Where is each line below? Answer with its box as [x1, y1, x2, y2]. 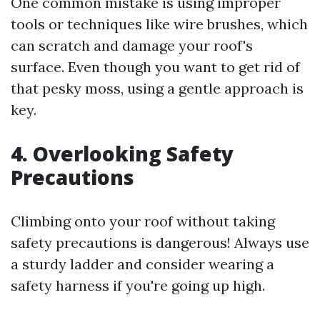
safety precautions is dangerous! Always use [11, 234, 309, 251]
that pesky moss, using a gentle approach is [11, 79, 304, 97]
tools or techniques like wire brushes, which [11, 15, 308, 33]
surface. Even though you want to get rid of [11, 58, 300, 76]
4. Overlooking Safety [11, 140, 234, 167]
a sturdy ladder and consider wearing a [11, 255, 274, 273]
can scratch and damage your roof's [11, 36, 253, 54]
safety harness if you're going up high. [11, 276, 265, 294]
